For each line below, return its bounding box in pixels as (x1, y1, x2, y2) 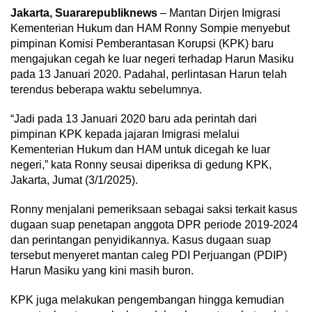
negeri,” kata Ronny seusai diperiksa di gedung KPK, (10, 159, 272, 171)
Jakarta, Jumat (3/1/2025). (10, 174, 138, 187)
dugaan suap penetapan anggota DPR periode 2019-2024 (10, 219, 298, 231)
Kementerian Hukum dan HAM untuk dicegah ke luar (10, 143, 270, 156)
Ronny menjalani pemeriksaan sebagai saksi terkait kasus (10, 203, 297, 216)
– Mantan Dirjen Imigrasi (160, 7, 281, 19)
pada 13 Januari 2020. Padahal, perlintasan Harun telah (10, 68, 287, 81)
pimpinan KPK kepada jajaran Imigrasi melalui (10, 128, 240, 141)
